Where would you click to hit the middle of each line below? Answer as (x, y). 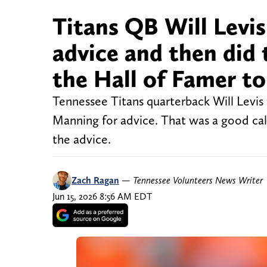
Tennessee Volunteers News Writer (198, 181)
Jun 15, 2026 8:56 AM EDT (102, 197)
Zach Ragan (95, 181)
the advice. (82, 139)
